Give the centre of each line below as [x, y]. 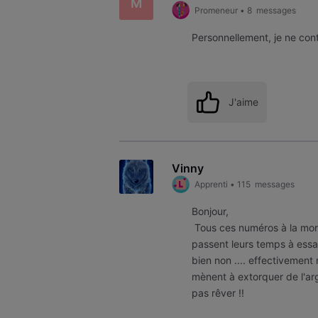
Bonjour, [210, 212]
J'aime [243, 102]
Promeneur [216, 10]
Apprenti [211, 184]
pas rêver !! [220, 293]
